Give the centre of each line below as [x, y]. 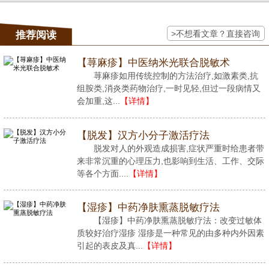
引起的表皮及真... [110, 246]
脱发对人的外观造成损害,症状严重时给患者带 [179, 148]
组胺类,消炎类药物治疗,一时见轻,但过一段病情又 [168, 88]
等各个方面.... [102, 173]
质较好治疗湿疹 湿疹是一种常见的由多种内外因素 [170, 233]
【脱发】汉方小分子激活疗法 [143, 135]
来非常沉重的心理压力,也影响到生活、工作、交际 [170, 161]
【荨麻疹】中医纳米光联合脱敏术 [153, 62]
